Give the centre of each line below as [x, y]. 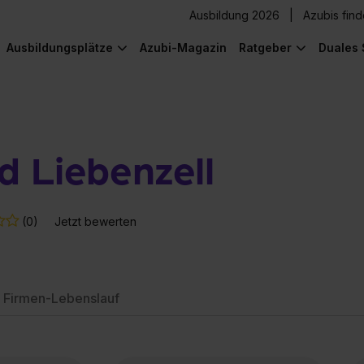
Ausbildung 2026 [234, 15]
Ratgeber [265, 48]
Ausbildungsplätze [60, 48]
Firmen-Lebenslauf [61, 298]
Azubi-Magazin [183, 48]
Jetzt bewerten [95, 221]
